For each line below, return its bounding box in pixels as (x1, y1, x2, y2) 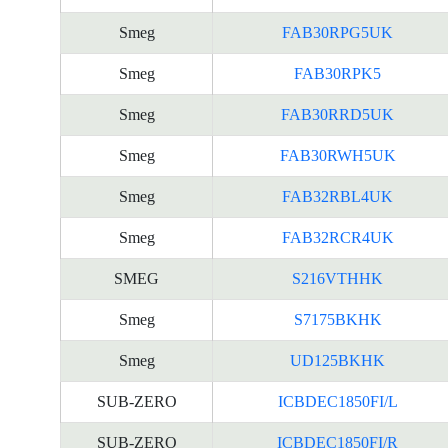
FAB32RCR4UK (281, 229, 394, 246)
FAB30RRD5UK (281, 106, 394, 123)
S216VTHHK (292, 270, 383, 287)
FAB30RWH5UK (279, 147, 396, 164)
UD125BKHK (290, 352, 385, 369)
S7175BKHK (293, 311, 382, 328)
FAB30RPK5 (294, 65, 381, 82)
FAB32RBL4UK (282, 188, 393, 205)
